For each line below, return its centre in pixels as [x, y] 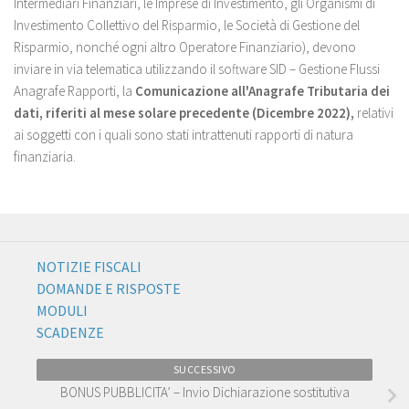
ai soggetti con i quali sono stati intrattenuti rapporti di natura [184, 135]
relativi [374, 113]
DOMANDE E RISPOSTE [109, 288]
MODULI [62, 310]
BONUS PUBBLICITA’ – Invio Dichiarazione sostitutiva [204, 392]
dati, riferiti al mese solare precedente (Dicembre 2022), [184, 113]
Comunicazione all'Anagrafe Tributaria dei [262, 91]
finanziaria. [45, 157]
